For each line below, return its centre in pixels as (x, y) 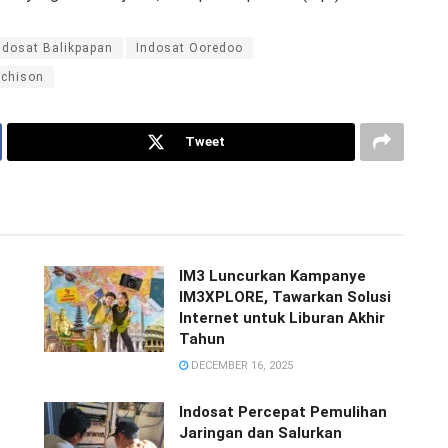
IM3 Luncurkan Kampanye (272, 275)
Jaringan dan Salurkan (260, 432)
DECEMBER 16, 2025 (240, 365)
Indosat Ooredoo (189, 47)
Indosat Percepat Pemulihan (283, 411)
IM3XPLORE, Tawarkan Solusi (285, 296)
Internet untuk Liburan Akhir (282, 317)
